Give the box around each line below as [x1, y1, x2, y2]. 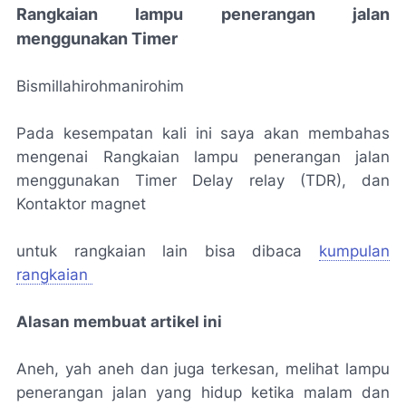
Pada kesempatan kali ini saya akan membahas [16, 124, 390, 142]
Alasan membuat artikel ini [16, 313, 222, 331]
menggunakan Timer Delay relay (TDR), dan [16, 171, 390, 189]
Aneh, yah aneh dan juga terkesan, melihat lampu [16, 360, 390, 378]
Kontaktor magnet [16, 195, 146, 213]
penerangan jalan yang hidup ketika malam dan [16, 383, 390, 401]
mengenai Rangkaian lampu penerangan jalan [16, 148, 390, 166]
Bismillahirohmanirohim [16, 77, 184, 95]
